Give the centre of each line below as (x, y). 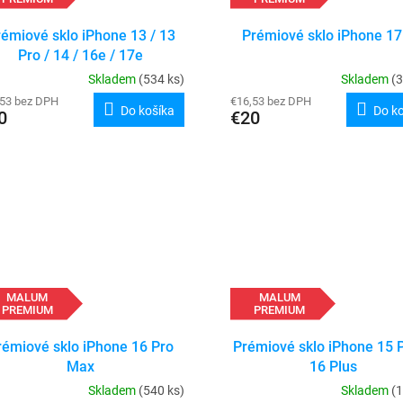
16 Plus (334, 367)
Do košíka (147, 110)
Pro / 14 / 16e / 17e (81, 55)
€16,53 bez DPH (270, 101)
